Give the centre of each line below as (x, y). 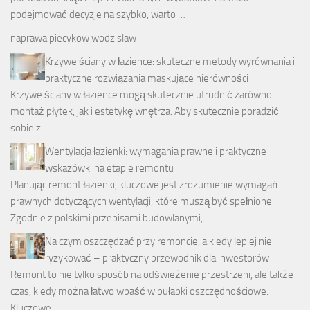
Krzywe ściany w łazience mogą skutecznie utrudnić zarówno (141, 95)
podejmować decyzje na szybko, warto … (98, 15)
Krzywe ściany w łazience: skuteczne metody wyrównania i (170, 62)
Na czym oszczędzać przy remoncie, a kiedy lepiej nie (158, 242)
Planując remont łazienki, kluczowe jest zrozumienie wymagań (144, 185)
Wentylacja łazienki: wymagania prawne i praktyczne (156, 152)
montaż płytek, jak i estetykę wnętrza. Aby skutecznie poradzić (145, 112)
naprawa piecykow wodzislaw (73, 38)
